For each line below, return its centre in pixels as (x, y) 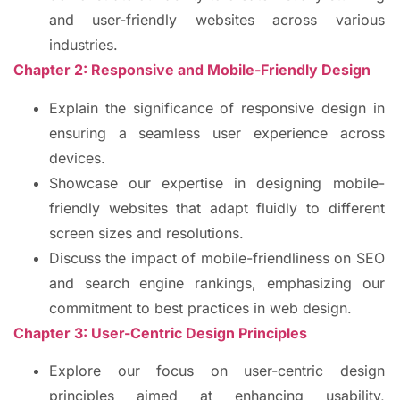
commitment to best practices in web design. (200, 308)
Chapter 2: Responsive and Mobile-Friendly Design (192, 70)
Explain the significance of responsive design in (217, 108)
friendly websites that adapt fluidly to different (217, 208)
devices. (77, 158)
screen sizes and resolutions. (146, 233)
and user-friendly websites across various (217, 20)
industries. (83, 45)
